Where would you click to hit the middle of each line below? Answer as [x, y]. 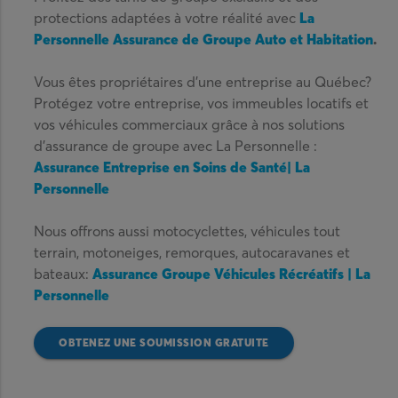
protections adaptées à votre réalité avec [165, 17]
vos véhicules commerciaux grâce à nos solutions [190, 124]
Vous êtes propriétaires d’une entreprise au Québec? [203, 81]
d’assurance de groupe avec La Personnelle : [176, 145]
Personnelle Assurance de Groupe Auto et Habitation [204, 39]
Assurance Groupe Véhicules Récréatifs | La [232, 273]
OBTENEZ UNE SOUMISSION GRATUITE [164, 342]
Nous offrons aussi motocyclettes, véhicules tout [187, 231]
